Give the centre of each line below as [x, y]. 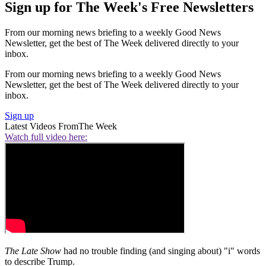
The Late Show [33, 251]
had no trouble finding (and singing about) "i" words [161, 251]
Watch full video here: [46, 137]
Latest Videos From [42, 126]
